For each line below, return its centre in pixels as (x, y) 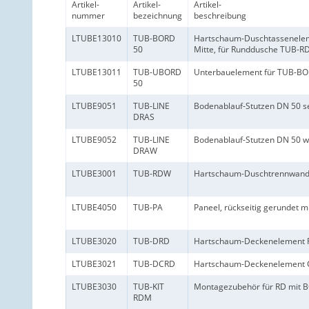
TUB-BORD (154, 38)
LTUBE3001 (94, 173)
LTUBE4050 (94, 207)
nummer (88, 15)
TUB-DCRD (154, 263)
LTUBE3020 (94, 241)
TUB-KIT (149, 286)
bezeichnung (158, 15)
